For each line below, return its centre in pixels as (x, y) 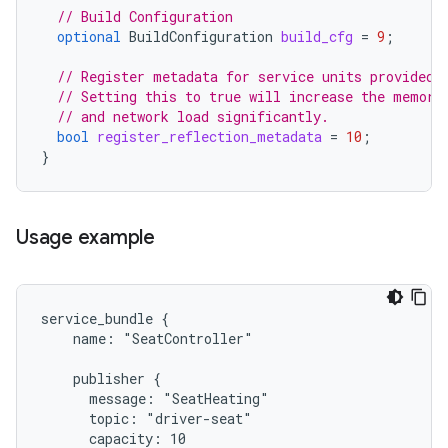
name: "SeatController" (147, 338)
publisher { (101, 378)
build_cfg (317, 36)
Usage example (85, 237)
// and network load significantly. (193, 116)
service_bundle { (105, 318)
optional (89, 36)
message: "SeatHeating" (155, 398)
